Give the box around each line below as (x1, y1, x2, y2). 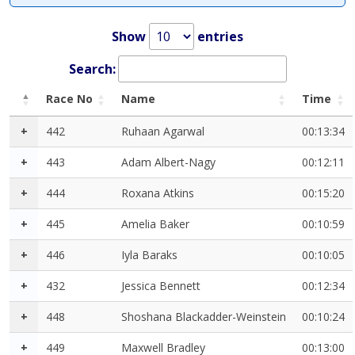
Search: (68, 60, 116, 78)
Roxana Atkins (121, 185, 194, 201)
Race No (46, 91, 93, 107)
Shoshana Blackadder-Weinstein (121, 309, 286, 325)
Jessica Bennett (121, 278, 200, 294)
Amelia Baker (121, 216, 189, 232)
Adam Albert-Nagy (121, 155, 216, 170)
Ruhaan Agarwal (121, 124, 204, 139)
